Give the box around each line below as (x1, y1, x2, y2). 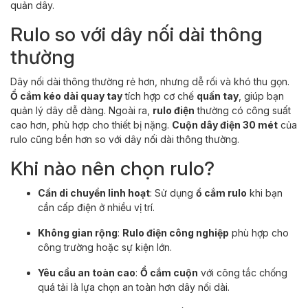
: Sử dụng (150, 186, 196, 199)
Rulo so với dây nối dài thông (10, 22, 263, 46)
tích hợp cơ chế (122, 89, 197, 102)
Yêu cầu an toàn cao (38, 266, 135, 278)
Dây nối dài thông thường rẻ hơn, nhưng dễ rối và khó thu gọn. (10, 75, 289, 87)
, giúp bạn (239, 89, 284, 102)
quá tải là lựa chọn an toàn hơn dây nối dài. (38, 280, 230, 293)
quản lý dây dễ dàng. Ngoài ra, (10, 104, 153, 116)
